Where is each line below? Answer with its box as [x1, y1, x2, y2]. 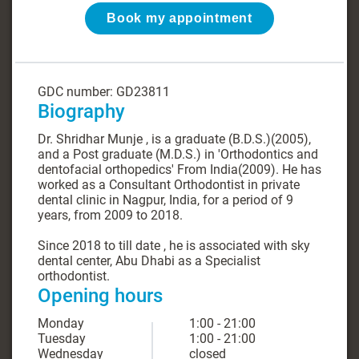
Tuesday [38, 331, 86, 346]
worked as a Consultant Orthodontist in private [38, 177, 300, 192]
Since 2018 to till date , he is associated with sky [38, 238, 310, 253]
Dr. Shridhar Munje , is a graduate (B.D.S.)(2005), [38, 131, 311, 147]
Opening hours [38, 284, 163, 307]
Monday [38, 316, 84, 331]
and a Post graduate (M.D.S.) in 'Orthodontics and [38, 147, 318, 162]
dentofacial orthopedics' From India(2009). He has [38, 162, 321, 177]
